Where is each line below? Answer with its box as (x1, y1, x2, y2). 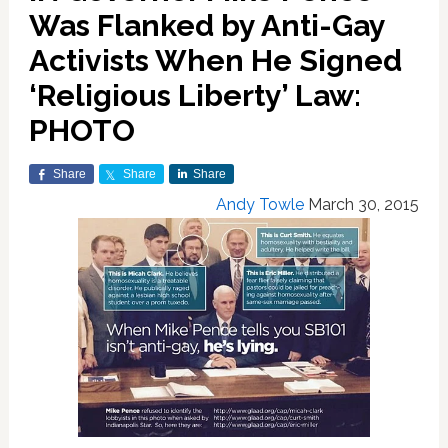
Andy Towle (216, 195, 305, 214)
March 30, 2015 (308, 195, 420, 214)
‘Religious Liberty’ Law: (28, 78, 361, 113)
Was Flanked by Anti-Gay (28, 8, 385, 43)
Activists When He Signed (28, 43, 402, 78)
